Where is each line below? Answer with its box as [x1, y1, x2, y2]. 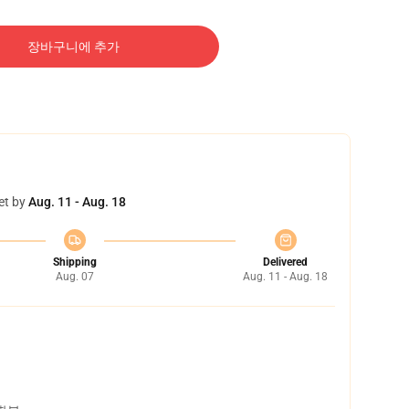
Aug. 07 [55, 270, 94, 283]
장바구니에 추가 [26, 39, 120, 54]
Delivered [263, 256, 308, 268]
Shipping [52, 256, 97, 268]
